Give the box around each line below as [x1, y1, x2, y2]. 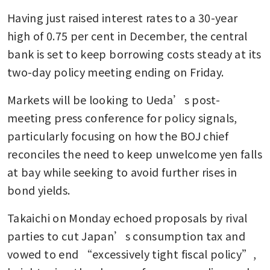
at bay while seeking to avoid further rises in [7, 164, 237, 180]
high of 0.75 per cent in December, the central [7, 28, 248, 44]
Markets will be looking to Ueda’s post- [7, 92, 221, 108]
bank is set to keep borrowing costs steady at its [7, 46, 262, 62]
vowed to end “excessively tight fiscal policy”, [7, 246, 256, 262]
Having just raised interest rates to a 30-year [7, 10, 238, 26]
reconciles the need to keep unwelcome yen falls [7, 146, 262, 162]
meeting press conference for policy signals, [7, 110, 237, 126]
